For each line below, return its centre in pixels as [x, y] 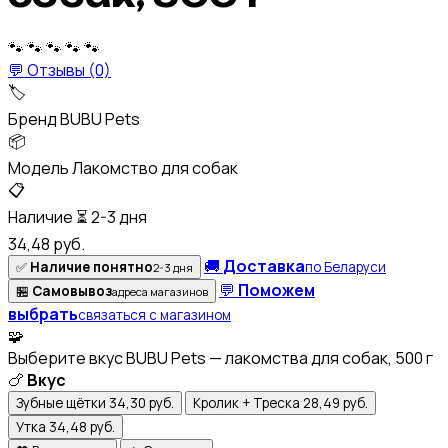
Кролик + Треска [246, 402]
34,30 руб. [141, 402]
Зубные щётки [61, 402]
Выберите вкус [65, 357]
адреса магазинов [160, 291]
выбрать [43, 313]
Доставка [264, 265]
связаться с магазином [154, 314]
